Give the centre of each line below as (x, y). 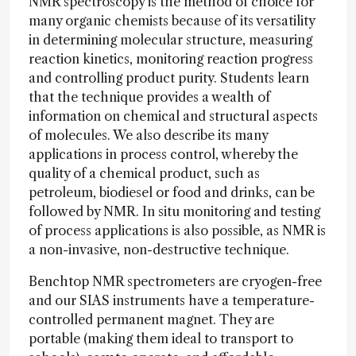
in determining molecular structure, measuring (170, 40)
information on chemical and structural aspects (173, 116)
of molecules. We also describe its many (148, 135)
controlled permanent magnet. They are (151, 319)
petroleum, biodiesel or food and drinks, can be (172, 192)
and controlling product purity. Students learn (169, 78)
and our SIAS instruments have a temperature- (172, 300)
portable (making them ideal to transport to (161, 339)
